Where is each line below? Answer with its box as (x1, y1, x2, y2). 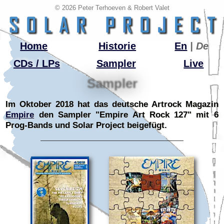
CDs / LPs (13, 58, 60, 69)
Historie (98, 40, 136, 52)
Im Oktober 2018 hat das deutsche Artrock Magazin (5, 99, 218, 109)
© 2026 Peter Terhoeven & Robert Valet (54, 4, 169, 11)
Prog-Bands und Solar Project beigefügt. (5, 120, 167, 130)
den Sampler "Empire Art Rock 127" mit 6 (34, 110, 218, 120)
